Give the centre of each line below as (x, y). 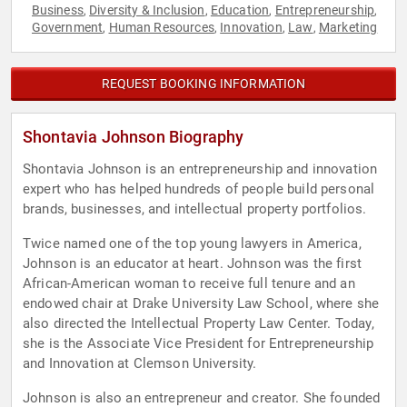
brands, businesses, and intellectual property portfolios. (195, 209)
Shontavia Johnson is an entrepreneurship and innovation (200, 169)
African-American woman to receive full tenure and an (189, 284)
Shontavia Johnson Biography (134, 137)
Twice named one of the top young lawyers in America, (192, 244)
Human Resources (161, 28)
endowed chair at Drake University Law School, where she (201, 304)
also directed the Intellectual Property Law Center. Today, (199, 324)
